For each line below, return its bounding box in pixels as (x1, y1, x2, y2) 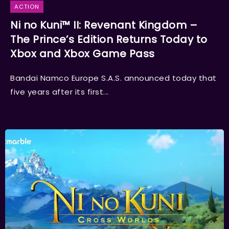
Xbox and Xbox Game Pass (10, 47, 155, 61)
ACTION (14, 3, 39, 11)
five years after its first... (10, 86, 109, 98)
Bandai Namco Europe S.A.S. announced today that (10, 73, 217, 84)
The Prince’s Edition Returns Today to (10, 32, 208, 47)
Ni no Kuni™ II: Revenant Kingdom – (10, 18, 197, 33)
